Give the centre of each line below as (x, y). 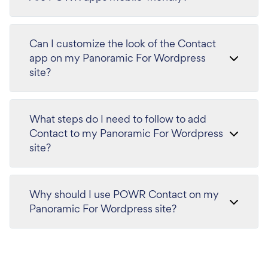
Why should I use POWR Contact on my (124, 194)
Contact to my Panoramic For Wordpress (126, 133)
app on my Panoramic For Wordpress (118, 58)
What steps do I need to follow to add (118, 119)
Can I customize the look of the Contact (123, 43)
